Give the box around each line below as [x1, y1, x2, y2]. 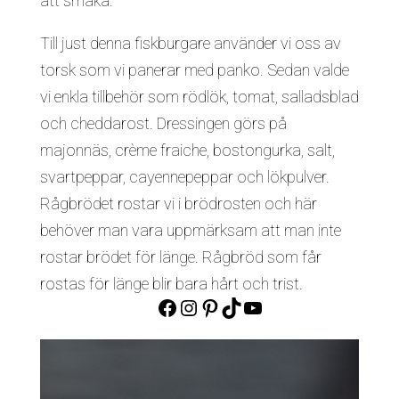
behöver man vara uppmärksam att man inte [39, 220, 341, 240]
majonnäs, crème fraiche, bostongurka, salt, [39, 140, 335, 159]
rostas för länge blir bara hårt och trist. [39, 273, 303, 293]
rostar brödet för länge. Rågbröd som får [39, 247, 322, 266]
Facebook [155, 294, 247, 320]
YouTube [240, 294, 323, 320]
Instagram [176, 294, 275, 320]
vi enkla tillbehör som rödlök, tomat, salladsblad [39, 86, 359, 106]
